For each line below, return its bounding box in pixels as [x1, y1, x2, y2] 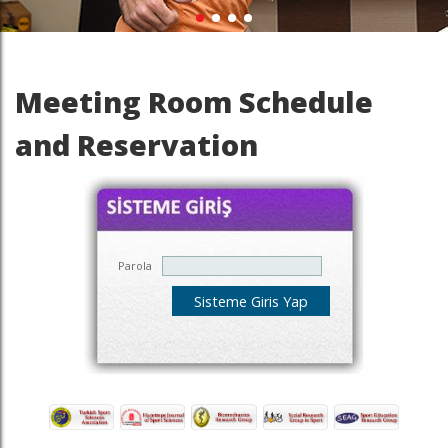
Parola [118, 258, 152, 273]
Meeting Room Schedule [15, 82, 373, 121]
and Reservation [15, 125, 258, 164]
